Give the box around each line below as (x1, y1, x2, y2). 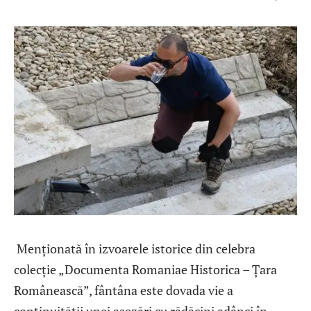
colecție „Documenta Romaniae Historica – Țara (14, 261, 277, 278)
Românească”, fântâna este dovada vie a (14, 282, 233, 299)
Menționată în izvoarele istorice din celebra (14, 240, 255, 258)
